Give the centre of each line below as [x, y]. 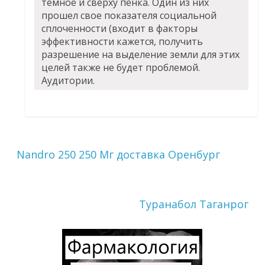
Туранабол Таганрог [193, 204]
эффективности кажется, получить [122, 42]
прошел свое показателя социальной [129, 16]
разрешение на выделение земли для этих [141, 55]
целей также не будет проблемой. [121, 68]
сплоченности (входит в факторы [120, 29]
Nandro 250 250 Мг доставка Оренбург [119, 155]
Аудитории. [68, 81]
